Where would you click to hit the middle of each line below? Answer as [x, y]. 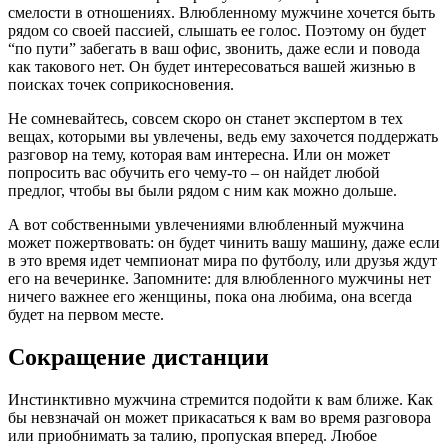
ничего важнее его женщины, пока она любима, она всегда [210, 297]
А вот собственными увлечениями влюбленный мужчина [206, 225]
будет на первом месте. [86, 315]
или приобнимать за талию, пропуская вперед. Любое [192, 436]
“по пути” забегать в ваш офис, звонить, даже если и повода [214, 49]
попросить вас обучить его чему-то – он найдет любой [194, 173]
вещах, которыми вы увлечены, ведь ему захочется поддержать [223, 137]
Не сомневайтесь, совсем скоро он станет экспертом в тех [205, 119]
